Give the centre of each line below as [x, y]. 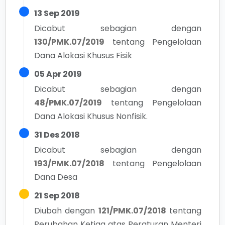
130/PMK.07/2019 [69, 42]
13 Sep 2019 [57, 13]
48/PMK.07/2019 [68, 103]
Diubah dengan [65, 211]
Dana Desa [56, 177]
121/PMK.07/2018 [132, 211]
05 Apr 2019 [58, 74]
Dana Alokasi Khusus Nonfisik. [91, 116]
